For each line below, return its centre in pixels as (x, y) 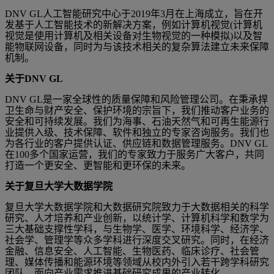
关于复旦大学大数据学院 (59, 186)
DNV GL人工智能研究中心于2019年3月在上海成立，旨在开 (134, 13)
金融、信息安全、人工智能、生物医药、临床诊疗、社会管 (132, 251)
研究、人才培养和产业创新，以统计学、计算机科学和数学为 (137, 218)
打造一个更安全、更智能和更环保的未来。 (98, 165)
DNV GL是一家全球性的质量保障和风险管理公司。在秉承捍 (136, 99)
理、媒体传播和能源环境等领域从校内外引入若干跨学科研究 (137, 262)
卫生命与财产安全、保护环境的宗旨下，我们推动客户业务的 (137, 110)
